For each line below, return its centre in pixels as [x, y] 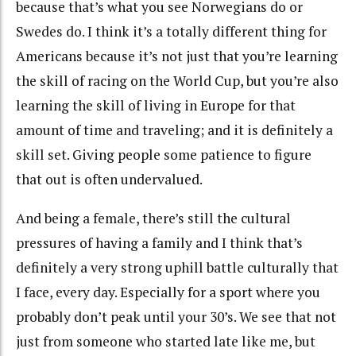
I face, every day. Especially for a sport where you [168, 292]
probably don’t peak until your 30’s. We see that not [176, 316]
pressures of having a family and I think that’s [159, 242]
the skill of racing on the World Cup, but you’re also [177, 81]
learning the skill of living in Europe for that [156, 106]
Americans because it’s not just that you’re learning [177, 56]
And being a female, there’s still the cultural [153, 218]
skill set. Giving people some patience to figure [164, 155]
